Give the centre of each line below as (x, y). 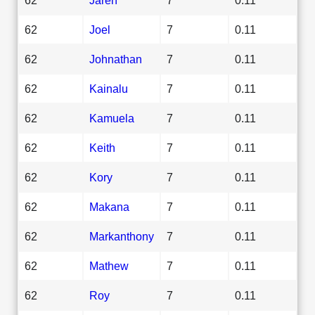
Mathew (109, 265)
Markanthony (122, 236)
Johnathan (116, 59)
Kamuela (112, 118)
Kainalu (109, 88)
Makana (109, 206)
